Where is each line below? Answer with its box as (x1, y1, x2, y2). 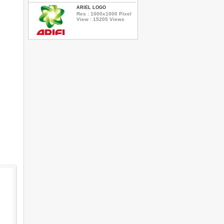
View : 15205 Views (76, 16, 124, 22)
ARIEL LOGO (76, 5, 106, 10)
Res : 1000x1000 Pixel (76, 10, 131, 16)
